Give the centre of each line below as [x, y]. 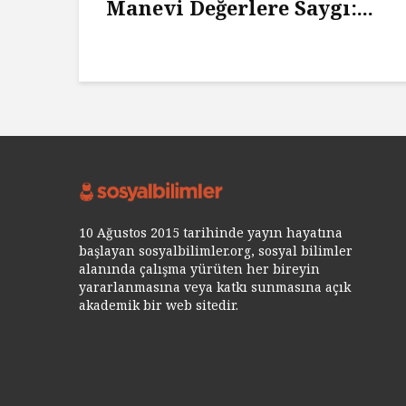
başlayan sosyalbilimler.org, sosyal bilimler [216, 251]
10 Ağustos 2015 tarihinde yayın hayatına [211, 233]
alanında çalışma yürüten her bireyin [199, 269]
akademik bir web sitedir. [159, 305]
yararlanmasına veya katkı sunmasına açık [215, 287]
